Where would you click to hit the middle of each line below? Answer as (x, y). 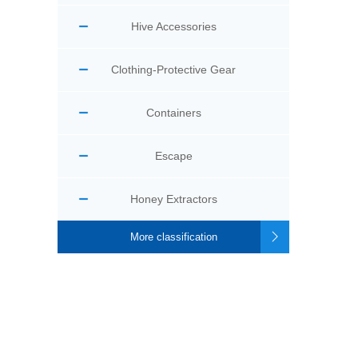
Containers (173, 113)
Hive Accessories (173, 26)
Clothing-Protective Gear (173, 70)
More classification (173, 237)
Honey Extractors (173, 199)
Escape (173, 156)
